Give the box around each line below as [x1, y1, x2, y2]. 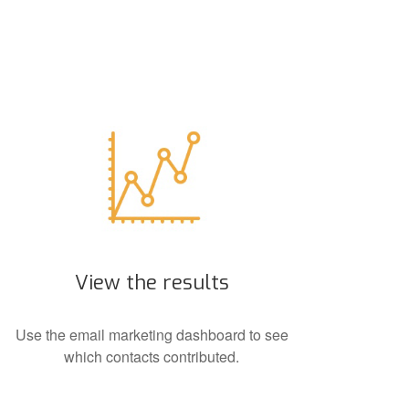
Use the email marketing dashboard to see [15, 323, 288, 345]
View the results [74, 268, 229, 296]
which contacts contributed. [64, 345, 239, 367]
